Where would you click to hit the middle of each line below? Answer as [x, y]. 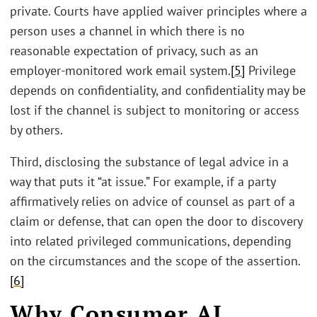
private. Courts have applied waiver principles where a [158, 11]
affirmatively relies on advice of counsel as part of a [152, 202]
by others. [36, 129]
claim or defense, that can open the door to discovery [156, 221]
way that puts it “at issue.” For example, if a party [143, 182]
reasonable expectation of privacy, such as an [134, 50]
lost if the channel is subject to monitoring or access [155, 110]
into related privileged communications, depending [151, 241]
